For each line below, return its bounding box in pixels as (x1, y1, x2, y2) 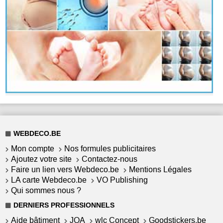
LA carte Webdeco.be (11, 174, 87, 185)
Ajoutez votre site (11, 153, 72, 164)
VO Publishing (97, 174, 148, 185)
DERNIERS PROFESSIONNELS (13, 201, 115, 210)
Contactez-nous (82, 153, 138, 164)
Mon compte (11, 143, 55, 154)
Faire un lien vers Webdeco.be (11, 164, 119, 175)
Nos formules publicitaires (64, 143, 156, 154)
